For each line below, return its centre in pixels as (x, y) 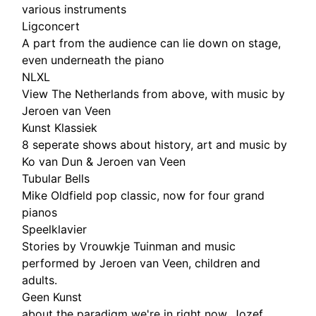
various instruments (74, 9)
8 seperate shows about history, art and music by (155, 144)
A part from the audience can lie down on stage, (152, 43)
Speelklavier (55, 229)
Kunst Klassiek (60, 127)
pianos (40, 212)
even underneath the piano (93, 60)
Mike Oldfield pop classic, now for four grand (144, 195)
